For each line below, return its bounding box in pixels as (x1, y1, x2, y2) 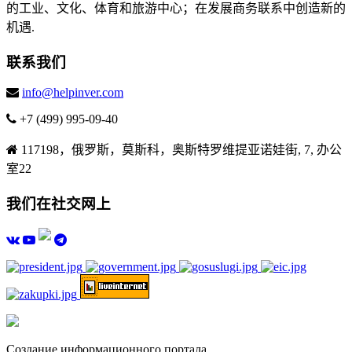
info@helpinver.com (22, 86, 123, 100)
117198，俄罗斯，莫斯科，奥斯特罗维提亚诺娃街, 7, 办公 (18, 143, 342, 157)
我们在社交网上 (6, 195, 111, 212)
